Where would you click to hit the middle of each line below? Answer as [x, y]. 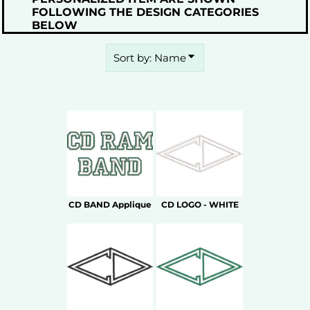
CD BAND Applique [110, 205]
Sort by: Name [149, 58]
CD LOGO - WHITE [200, 205]
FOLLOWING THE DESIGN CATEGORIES [145, 12]
